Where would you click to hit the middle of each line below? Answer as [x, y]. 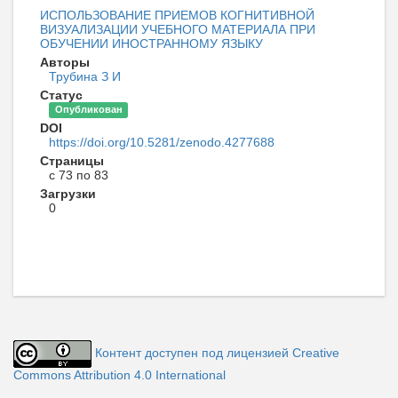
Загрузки [68, 193]
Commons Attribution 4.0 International [119, 374]
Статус [61, 95]
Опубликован [88, 110]
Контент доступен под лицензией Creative [217, 352]
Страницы [72, 160]
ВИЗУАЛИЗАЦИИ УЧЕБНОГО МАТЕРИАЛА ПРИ [178, 29]
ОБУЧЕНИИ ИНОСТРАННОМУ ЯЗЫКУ [151, 43]
